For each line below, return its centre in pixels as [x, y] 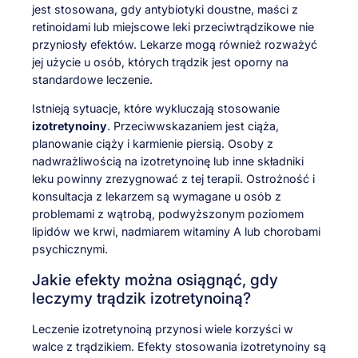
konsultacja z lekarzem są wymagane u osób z [157, 197]
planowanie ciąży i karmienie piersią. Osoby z [153, 144]
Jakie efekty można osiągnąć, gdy [155, 280]
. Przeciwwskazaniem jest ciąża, [193, 126]
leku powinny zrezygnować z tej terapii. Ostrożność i [173, 179]
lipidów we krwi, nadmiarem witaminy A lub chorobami [176, 232]
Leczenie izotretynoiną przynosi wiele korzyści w [163, 328]
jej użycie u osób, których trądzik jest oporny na [160, 62]
